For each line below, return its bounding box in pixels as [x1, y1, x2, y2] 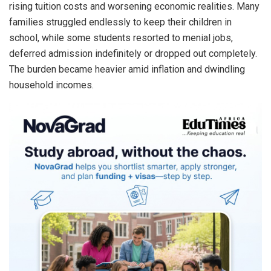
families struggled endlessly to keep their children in [9, 16, 232, 28]
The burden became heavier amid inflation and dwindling [9, 63, 245, 75]
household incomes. [9, 79, 94, 91]
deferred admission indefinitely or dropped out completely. [9, 47, 257, 59]
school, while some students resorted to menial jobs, [9, 31, 233, 44]
